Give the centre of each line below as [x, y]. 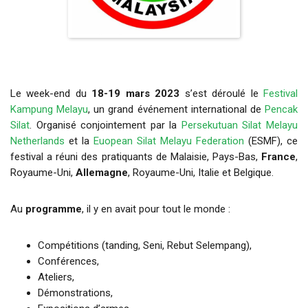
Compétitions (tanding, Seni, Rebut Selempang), [145, 246]
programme [54, 209]
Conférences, [68, 262]
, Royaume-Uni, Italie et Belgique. [201, 173]
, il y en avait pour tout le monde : [156, 209]
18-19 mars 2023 [136, 94]
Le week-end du [51, 94]
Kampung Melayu [49, 110]
